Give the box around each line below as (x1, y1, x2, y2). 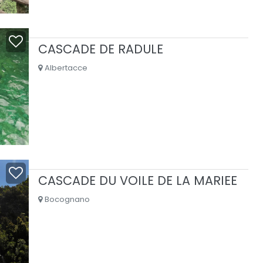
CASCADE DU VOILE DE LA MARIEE (38, 172, 237, 190)
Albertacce (42, 62, 87, 73)
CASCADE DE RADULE (38, 40, 163, 58)
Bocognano (42, 194, 90, 205)
